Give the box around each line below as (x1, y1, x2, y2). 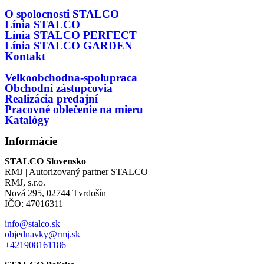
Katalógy (5, 114, 49, 126)
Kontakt (5, 50, 45, 62)
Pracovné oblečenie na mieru (5, 103, 143, 115)
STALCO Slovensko (5, 156, 86, 166)
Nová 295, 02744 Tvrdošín (5, 188, 106, 198)
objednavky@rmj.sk (5, 229, 80, 239)
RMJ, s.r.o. (5, 177, 45, 187)
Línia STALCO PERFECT (5, 29, 137, 41)
